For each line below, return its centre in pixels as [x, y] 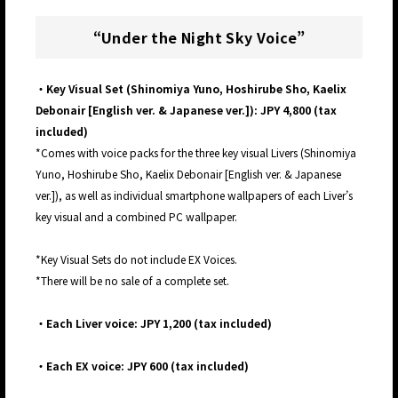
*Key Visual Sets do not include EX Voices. [136, 259]
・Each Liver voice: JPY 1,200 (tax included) [154, 323]
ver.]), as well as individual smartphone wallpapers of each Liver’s [194, 195]
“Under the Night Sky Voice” [199, 38]
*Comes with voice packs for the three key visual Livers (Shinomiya [196, 153]
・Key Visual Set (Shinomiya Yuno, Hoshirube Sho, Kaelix [191, 89]
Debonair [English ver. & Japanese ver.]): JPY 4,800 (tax [186, 110]
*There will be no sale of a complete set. [132, 281]
